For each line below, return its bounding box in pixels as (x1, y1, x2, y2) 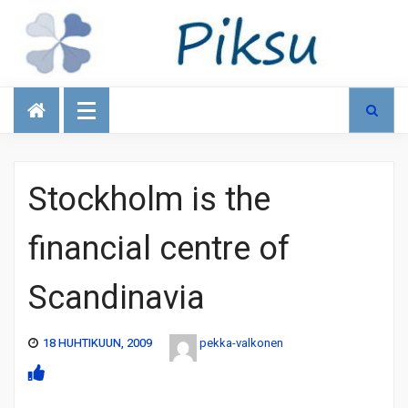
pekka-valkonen (199, 333, 283, 352)
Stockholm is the (28, 175, 270, 224)
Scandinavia (28, 273, 205, 322)
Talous (18, 81, 67, 107)
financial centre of (28, 224, 290, 273)
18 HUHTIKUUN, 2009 (43, 333, 152, 352)
